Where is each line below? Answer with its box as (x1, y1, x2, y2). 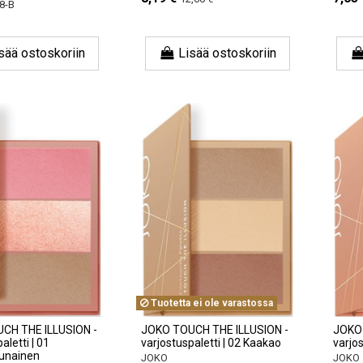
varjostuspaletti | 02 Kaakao (141, 335, 282, 349)
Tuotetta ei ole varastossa (148, 297, 274, 309)
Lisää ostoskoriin (178, 45, 277, 61)
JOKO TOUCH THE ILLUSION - (141, 322, 289, 336)
